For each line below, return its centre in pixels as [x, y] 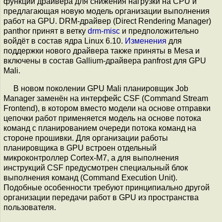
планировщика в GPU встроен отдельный [80, 148]
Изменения [146, 41]
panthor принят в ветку [46, 31]
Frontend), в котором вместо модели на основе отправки [107, 108]
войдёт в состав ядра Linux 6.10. [64, 41]
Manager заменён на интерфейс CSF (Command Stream [106, 98]
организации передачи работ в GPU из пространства [101, 197]
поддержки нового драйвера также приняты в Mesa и [102, 51]
